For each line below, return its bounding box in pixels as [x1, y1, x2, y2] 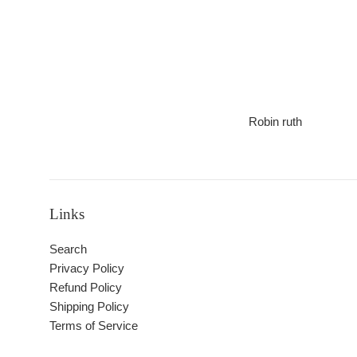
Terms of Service [49, 318, 138, 332]
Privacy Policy [49, 261, 124, 275]
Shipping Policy [49, 299, 129, 313]
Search [49, 241, 87, 256]
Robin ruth [249, 114, 302, 128]
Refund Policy [49, 280, 122, 294]
